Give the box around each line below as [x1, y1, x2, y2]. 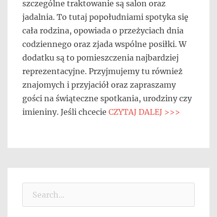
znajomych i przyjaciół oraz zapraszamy [22, 79, 176, 90]
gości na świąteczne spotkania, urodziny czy [22, 93, 192, 103]
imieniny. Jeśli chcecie [22, 107, 108, 117]
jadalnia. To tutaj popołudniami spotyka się [22, 12, 188, 22]
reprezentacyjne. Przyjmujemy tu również [22, 66, 183, 76]
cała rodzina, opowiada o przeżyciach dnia [22, 25, 184, 35]
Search [22, 184, 48, 194]
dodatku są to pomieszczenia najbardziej [22, 52, 179, 62]
